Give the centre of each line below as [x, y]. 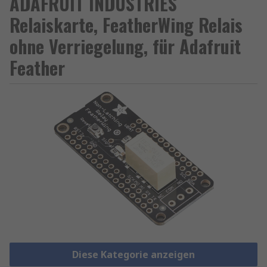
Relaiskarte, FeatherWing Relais [126, 25]
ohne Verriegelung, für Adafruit [125, 46]
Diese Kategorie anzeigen [133, 255]
